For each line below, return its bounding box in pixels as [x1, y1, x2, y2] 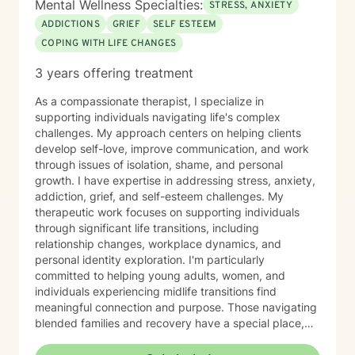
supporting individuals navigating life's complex [35, 110, 281, 124]
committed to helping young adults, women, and [35, 269, 285, 282]
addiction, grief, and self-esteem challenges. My [35, 189, 268, 203]
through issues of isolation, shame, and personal [35, 158, 283, 171]
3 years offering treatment [35, 65, 193, 81]
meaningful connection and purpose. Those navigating [35, 300, 317, 314]
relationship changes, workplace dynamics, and [35, 237, 281, 250]
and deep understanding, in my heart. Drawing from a [35, 332, 234, 345]
